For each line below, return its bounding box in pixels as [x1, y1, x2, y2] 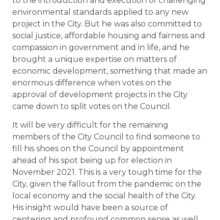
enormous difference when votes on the [12, 78, 171, 87]
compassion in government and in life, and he [12, 42, 190, 52]
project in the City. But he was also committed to [12, 19, 202, 28]
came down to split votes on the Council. [12, 101, 171, 111]
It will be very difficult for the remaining [12, 120, 168, 130]
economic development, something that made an [12, 66, 207, 76]
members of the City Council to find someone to [12, 132, 200, 142]
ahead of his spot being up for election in [12, 156, 172, 165]
